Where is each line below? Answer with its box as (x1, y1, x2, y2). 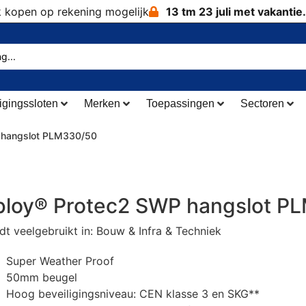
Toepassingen (145, 98, 214, 110)
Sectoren (240, 98, 284, 110)
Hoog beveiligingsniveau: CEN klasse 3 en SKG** (5, 287, 260, 301)
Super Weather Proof (5, 254, 114, 268)
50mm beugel (5, 270, 77, 285)
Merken (83, 98, 120, 110)
